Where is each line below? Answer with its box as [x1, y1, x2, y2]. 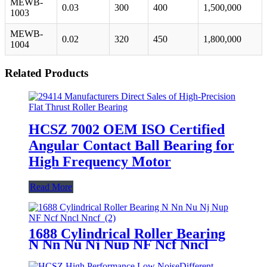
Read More [30, 181, 72, 192]
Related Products [5, 66, 88, 79]
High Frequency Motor [29, 153, 171, 169]
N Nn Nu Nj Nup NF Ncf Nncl [29, 236, 209, 252]
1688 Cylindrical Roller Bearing [29, 225, 225, 241]
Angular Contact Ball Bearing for [29, 137, 234, 153]
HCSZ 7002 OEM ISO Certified [29, 121, 225, 137]
